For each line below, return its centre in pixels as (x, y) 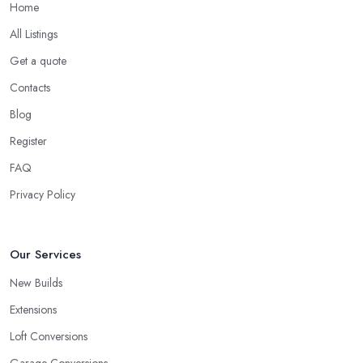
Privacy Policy (43, 195)
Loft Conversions (49, 337)
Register (28, 141)
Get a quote (38, 61)
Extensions (33, 310)
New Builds (36, 283)
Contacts (30, 88)
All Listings (34, 34)
